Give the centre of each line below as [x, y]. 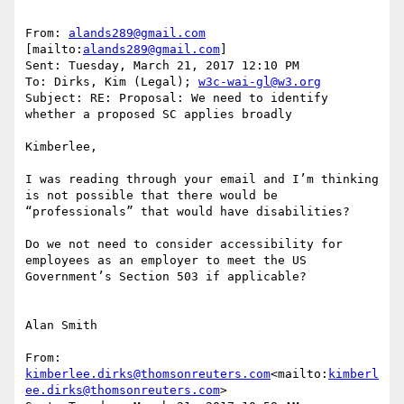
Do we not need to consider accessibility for [184, 244]
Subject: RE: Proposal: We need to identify [177, 98]
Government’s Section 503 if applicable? [166, 277]
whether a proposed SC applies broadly [159, 115]
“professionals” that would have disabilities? [188, 212]
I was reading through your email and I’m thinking [202, 179]
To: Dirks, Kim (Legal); [112, 82]
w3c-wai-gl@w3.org [260, 82]
